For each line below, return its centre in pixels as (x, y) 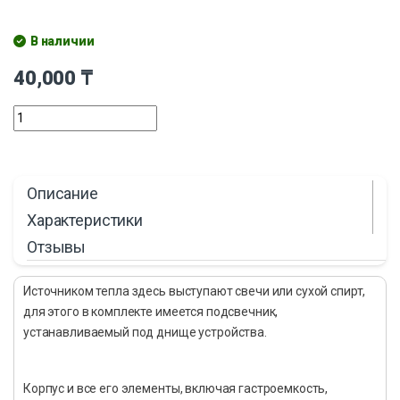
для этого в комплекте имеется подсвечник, (151, 311)
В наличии (62, 41)
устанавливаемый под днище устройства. (145, 332)
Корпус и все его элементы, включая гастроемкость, (176, 388)
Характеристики (85, 220)
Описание (62, 193)
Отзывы (57, 246)
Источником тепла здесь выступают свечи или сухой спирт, (195, 291)
